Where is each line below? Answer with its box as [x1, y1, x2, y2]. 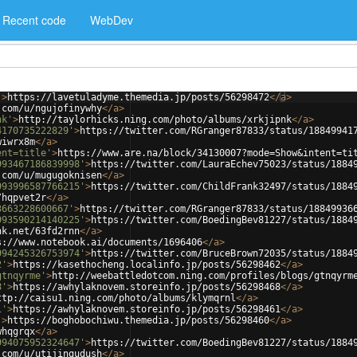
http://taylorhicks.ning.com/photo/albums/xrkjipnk [18, 114, 292, 125]
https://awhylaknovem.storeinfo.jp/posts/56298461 [13, 304, 280, 315]
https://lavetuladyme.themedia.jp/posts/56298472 [7, 92, 269, 103]
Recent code [2, 12, 66, 28]
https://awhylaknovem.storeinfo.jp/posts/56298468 [13, 281, 280, 292]
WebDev [90, 12, 133, 28]
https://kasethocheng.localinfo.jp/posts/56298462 [13, 259, 280, 270]
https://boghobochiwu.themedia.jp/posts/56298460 [7, 315, 269, 326]
